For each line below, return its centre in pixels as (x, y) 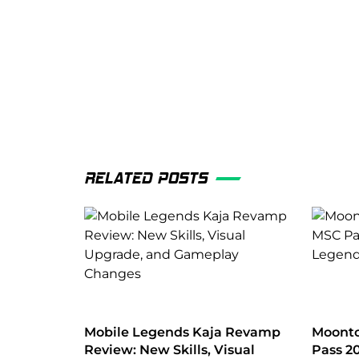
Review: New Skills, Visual (169, 349)
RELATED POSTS (146, 179)
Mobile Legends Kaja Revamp (182, 332)
